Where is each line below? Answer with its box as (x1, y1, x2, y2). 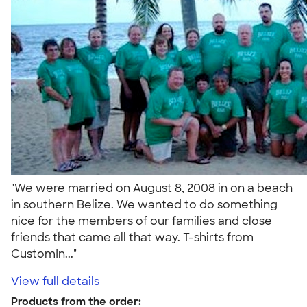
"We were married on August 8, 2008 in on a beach (11, 180, 293, 195)
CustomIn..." (11, 246, 82, 261)
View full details (11, 273, 99, 288)
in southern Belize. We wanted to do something (11, 197, 278, 212)
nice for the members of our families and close (11, 213, 272, 228)
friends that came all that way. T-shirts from (11, 230, 254, 245)
